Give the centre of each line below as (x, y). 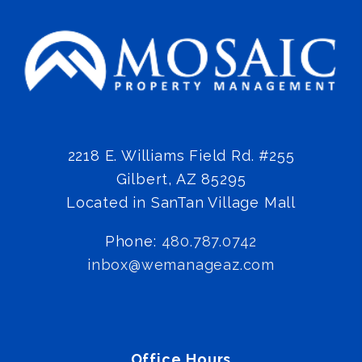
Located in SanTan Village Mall (181, 202)
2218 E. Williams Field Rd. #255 (181, 155)
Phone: (133, 241)
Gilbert (142, 179)
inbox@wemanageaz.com (181, 264)
